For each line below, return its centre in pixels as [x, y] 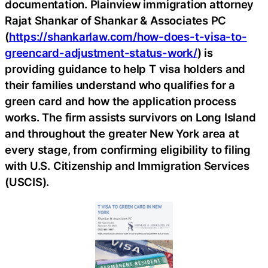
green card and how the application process [121, 101]
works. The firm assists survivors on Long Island [130, 118]
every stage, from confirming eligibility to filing [128, 150]
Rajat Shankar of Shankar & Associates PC [116, 21]
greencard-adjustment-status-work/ [101, 53]
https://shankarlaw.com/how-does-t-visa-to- [128, 37]
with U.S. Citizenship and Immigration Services [127, 166]
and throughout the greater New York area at [122, 134]
